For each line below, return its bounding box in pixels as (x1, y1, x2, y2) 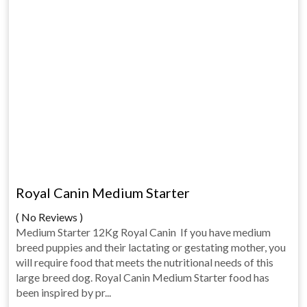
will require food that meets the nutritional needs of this (16, 256, 274, 269)
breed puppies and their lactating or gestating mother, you (16, 241, 286, 254)
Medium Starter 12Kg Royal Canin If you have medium (16, 225, 271, 238)
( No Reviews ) (16, 210, 84, 223)
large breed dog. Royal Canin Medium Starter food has (16, 271, 270, 284)
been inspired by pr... (16, 286, 112, 299)
